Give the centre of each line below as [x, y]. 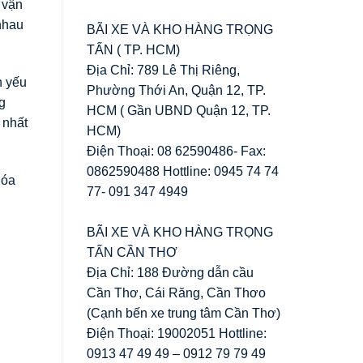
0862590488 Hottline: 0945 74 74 [183, 171]
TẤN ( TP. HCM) [133, 49]
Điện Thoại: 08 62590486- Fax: [176, 151]
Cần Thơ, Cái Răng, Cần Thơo [176, 293]
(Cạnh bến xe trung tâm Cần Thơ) [184, 313]
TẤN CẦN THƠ [132, 252]
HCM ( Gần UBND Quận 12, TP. [179, 110]
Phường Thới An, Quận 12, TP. [176, 90]
